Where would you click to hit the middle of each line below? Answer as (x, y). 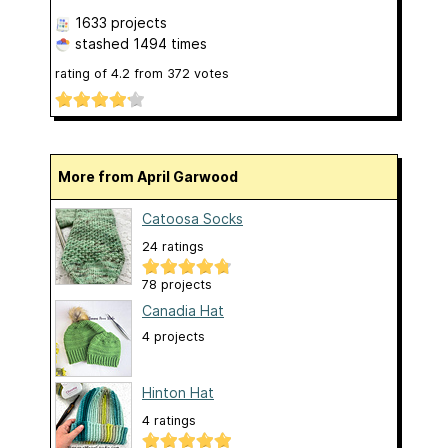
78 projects (177, 285)
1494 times (170, 43)
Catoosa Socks (192, 219)
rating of (83, 73)
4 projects (173, 337)
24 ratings (173, 247)
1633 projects (121, 22)
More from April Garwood (154, 177)
